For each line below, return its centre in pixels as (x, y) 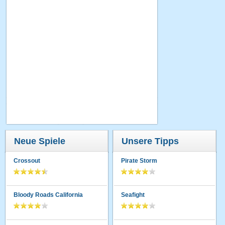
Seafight (133, 195)
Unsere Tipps (150, 141)
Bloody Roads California (48, 195)
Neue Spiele (40, 141)
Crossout (27, 161)
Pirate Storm (139, 161)
